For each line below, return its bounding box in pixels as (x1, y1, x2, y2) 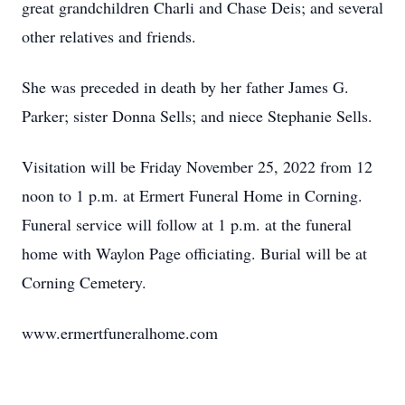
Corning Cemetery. (22, 271, 146, 293)
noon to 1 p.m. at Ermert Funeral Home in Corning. (22, 184, 363, 206)
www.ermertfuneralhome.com (22, 322, 218, 344)
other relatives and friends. (22, 25, 196, 47)
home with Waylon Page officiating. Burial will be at (22, 242, 367, 264)
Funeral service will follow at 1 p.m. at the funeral (22, 213, 352, 235)
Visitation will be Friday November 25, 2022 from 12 (22, 155, 372, 177)
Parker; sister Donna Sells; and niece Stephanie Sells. (22, 105, 372, 127)
